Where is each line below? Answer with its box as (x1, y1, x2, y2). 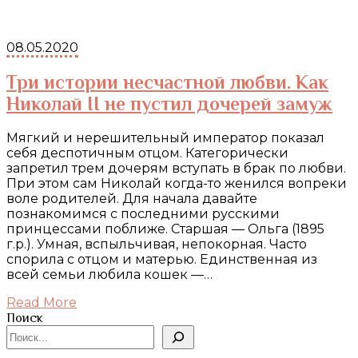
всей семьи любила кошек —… (6, 267, 213, 283)
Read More (6, 295, 77, 311)
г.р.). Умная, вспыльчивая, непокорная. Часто (6, 237, 307, 253)
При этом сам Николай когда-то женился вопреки (6, 176, 347, 192)
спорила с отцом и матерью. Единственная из (6, 252, 317, 268)
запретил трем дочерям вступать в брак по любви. (6, 161, 346, 177)
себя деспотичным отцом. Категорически (6, 145, 288, 161)
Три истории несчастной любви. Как (6, 71, 328, 93)
